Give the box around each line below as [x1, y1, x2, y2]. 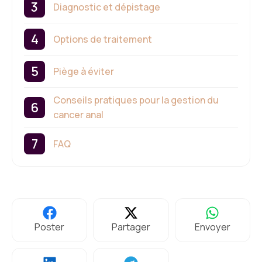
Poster [35, 220, 65, 234]
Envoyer [194, 220, 230, 234]
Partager [111, 220, 150, 234]
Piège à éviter [53, 64, 114, 78]
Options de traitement [53, 32, 152, 46]
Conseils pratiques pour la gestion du [53, 94, 219, 107]
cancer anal [53, 108, 104, 122]
